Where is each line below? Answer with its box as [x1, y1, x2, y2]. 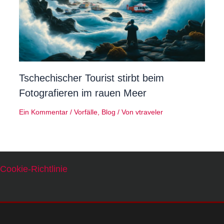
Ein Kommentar [19, 107, 68, 116]
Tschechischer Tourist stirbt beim [19, 72, 164, 83]
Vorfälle [74, 107, 97, 116]
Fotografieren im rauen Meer [19, 87, 146, 98]
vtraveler [135, 107, 163, 116]
